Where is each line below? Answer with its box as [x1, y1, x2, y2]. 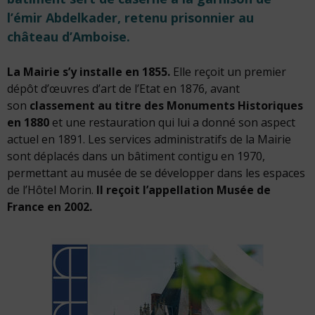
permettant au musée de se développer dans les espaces [7, 165, 305, 181]
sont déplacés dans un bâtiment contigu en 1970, [7, 148, 265, 164]
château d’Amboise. [7, 28, 130, 45]
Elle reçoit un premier [170, 64, 286, 79]
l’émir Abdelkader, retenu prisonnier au [7, 9, 254, 26]
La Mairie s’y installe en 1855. [7, 64, 170, 79]
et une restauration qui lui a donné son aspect [52, 115, 295, 130]
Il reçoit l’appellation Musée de [94, 182, 271, 198]
